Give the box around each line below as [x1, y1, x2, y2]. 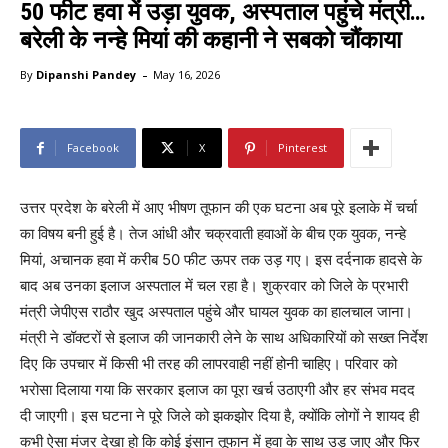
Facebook [67, 140, 119, 156]
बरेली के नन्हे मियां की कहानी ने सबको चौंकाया [20, 26, 401, 55]
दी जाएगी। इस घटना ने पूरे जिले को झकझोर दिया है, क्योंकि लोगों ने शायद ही [20, 406, 419, 426]
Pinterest [278, 140, 327, 156]
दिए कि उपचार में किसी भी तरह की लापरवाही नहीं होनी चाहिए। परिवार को [20, 354, 397, 374]
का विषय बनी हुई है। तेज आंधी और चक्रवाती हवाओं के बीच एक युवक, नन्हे [20, 224, 406, 244]
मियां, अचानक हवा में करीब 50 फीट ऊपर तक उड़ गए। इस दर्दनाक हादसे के [20, 250, 422, 270]
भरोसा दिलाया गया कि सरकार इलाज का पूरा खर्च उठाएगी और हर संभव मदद [20, 380, 415, 400]
